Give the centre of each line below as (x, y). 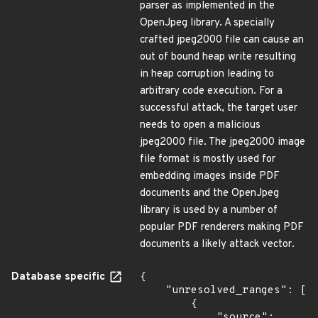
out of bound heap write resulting (218, 57)
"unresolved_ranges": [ (153, 291)
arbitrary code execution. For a (211, 91)
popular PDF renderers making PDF (222, 227)
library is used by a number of (209, 210)
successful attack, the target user (219, 108)
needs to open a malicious (200, 125)
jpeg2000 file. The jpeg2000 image (223, 142)
